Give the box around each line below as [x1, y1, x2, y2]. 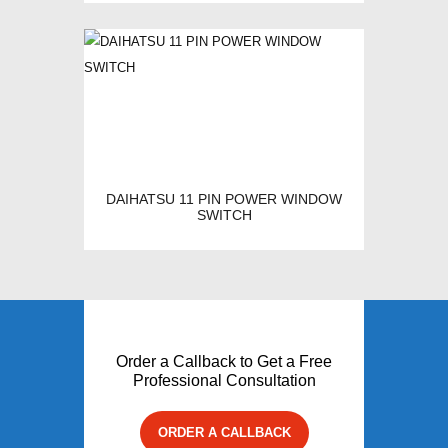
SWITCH [196, 207, 252, 224]
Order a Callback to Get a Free [116, 352, 332, 370]
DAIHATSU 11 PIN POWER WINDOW [106, 191, 342, 208]
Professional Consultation [132, 371, 316, 389]
